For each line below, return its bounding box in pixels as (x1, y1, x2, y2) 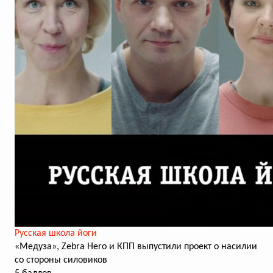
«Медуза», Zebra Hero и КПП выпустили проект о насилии (15, 242, 257, 252)
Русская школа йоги (15, 229, 97, 238)
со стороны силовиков (15, 255, 107, 265)
